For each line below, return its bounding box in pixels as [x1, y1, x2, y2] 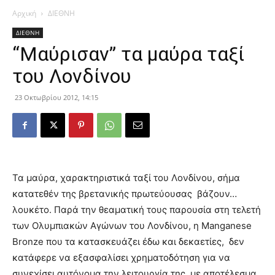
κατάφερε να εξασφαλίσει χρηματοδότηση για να [12, 252, 230, 263]
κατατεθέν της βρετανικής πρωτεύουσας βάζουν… [12, 188, 237, 199]
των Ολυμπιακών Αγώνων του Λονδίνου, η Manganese [12, 220, 252, 231]
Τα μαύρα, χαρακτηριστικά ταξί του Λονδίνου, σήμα [12, 172, 240, 184]
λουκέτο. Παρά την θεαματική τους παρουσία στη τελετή [12, 204, 261, 215]
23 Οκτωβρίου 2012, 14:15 [15, 93, 98, 102]
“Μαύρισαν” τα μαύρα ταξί [12, 42, 244, 66]
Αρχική [12, 8, 36, 18]
